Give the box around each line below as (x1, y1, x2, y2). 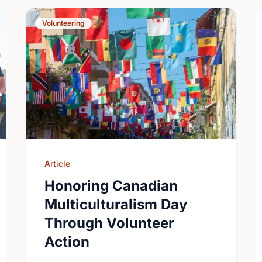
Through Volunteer (44, 215, 174, 232)
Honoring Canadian (44, 177, 178, 194)
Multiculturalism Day (44, 196, 187, 213)
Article (44, 158, 70, 168)
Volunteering (42, 19, 85, 27)
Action (44, 233, 89, 250)
